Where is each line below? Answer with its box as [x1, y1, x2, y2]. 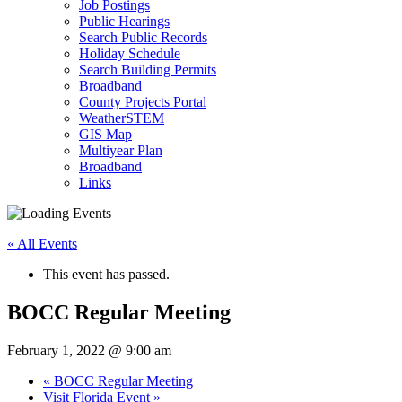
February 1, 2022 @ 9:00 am [7, 342, 171, 358]
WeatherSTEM [79, 110, 164, 126]
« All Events [7, 236, 77, 251]
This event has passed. [43, 267, 170, 282]
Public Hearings [79, 13, 170, 29]
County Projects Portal [79, 94, 206, 109]
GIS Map [79, 127, 132, 142]
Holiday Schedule [79, 46, 180, 61]
